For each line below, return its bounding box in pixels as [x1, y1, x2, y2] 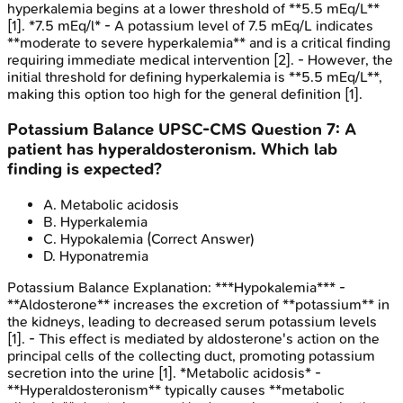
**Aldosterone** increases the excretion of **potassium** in [7, 295, 390, 313]
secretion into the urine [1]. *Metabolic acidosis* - [7, 363, 321, 381]
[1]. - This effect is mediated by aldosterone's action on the [7, 329, 380, 347]
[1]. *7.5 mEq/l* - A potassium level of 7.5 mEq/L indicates [7, 17, 373, 35]
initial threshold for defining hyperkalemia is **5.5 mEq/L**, [7, 68, 382, 86]
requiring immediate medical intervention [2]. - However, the [7, 51, 393, 69]
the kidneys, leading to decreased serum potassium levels [7, 312, 377, 330]
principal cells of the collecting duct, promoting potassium [7, 346, 375, 364]
